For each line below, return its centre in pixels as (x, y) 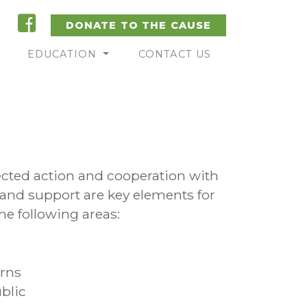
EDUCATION (64, 54)
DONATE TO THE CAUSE (138, 25)
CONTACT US (175, 54)
